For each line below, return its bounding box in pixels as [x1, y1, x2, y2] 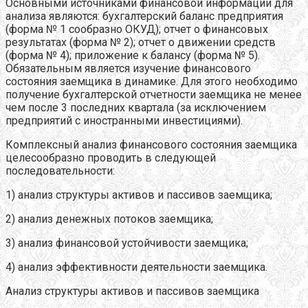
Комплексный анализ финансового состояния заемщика [5, 137, 297, 151]
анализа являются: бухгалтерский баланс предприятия [5, 9, 283, 23]
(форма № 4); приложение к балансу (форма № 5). [5, 48, 260, 62]
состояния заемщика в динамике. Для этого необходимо [5, 74, 298, 88]
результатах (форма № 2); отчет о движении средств [5, 35, 276, 49]
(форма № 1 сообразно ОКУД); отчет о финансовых [5, 22, 268, 36]
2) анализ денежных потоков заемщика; [5, 212, 213, 225]
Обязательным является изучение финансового [5, 61, 251, 75]
